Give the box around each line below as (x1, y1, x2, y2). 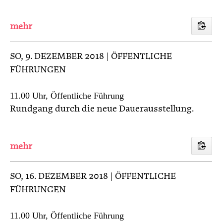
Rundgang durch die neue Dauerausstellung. (10, 104, 194, 113)
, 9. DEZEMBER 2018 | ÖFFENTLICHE (21, 52, 172, 61)
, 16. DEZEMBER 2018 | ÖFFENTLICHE (21, 171, 176, 181)
